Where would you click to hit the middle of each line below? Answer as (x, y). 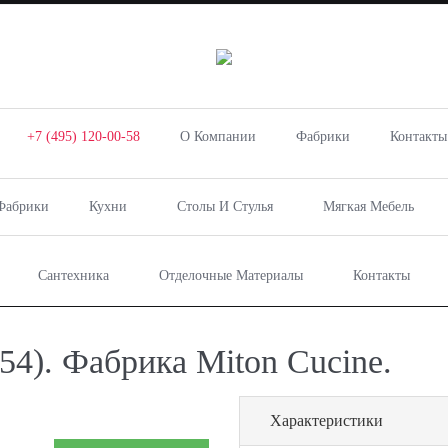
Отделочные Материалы (231, 275)
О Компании (217, 136)
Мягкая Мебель (368, 206)
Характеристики (326, 420)
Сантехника (73, 275)
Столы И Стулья (225, 206)
